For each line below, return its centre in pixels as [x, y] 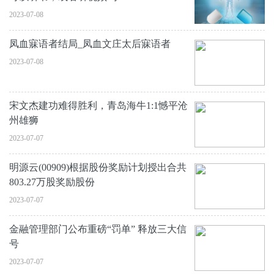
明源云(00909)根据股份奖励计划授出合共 [98, 167]
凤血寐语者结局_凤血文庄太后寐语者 [90, 44]
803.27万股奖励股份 [52, 182]
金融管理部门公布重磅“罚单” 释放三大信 [98, 229]
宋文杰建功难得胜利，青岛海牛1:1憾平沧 [98, 106]
